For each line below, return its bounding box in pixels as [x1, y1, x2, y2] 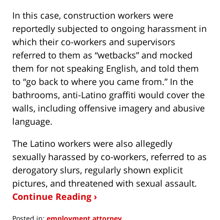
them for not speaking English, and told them [12, 62, 199, 75]
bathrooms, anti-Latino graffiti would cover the [12, 89, 205, 101]
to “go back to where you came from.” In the [12, 76, 193, 88]
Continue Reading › [12, 191, 97, 203]
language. [12, 115, 53, 128]
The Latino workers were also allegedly [12, 137, 172, 150]
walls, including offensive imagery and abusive [12, 102, 205, 114]
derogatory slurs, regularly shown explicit [12, 164, 183, 176]
